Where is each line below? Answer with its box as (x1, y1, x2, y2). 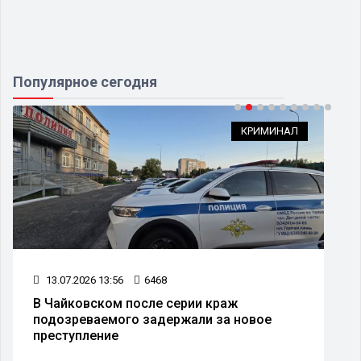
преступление (33, 327, 118, 343)
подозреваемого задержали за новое (33, 311, 272, 327)
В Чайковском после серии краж (33, 295, 238, 311)
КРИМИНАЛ (241, 124, 298, 137)
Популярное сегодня (13, 73, 157, 90)
